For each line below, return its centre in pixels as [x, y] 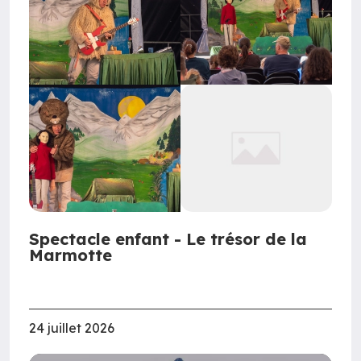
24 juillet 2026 [72, 328]
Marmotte [71, 255]
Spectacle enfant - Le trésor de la [168, 239]
